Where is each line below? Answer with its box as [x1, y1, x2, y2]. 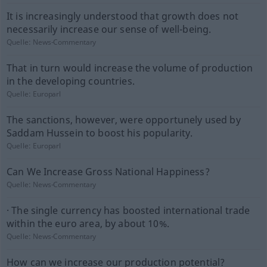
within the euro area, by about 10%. [6, 217, 169, 230]
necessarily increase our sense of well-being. [6, 23, 212, 36]
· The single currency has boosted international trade [6, 204, 250, 217]
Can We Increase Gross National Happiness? [6, 165, 210, 178]
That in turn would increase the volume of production [6, 61, 253, 74]
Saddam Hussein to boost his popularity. [6, 126, 193, 139]
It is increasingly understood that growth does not [6, 10, 238, 23]
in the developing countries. [6, 74, 135, 88]
